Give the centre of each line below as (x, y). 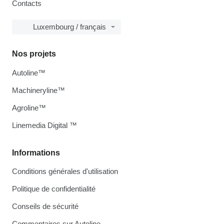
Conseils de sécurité (45, 206)
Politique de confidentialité (54, 188)
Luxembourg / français (69, 26)
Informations (36, 152)
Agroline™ (29, 107)
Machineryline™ (38, 90)
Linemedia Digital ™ (44, 125)
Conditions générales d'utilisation (65, 171)
